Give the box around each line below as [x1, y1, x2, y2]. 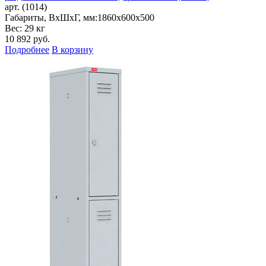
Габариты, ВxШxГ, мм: [5, 12, 97, 23]
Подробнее [5, 45, 49, 55]
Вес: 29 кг [5, 23, 45, 34]
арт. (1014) [5, 2, 47, 12]
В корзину [52, 45, 93, 55]
